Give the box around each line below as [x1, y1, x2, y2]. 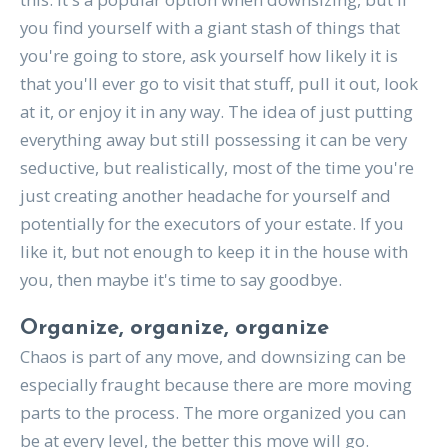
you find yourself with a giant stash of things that [19, 16, 400, 40]
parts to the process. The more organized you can [19, 401, 406, 425]
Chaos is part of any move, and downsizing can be [19, 345, 406, 369]
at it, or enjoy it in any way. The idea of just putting [19, 100, 413, 124]
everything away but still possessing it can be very [19, 128, 407, 152]
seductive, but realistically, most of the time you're [19, 156, 414, 180]
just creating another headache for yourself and [19, 184, 391, 208]
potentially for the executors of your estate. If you [19, 212, 404, 236]
